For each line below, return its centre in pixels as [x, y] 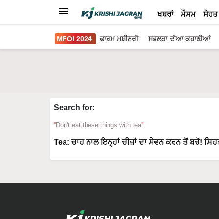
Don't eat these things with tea [99, 125]
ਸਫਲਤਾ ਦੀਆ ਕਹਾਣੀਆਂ [179, 39]
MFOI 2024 [74, 39]
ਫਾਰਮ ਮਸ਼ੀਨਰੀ [119, 39]
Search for [73, 107]
